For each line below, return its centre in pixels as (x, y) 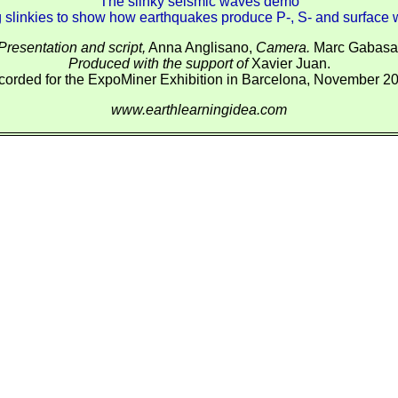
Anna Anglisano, (200, 48)
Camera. (283, 48)
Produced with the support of (158, 64)
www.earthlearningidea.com (199, 110)
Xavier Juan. (289, 64)
